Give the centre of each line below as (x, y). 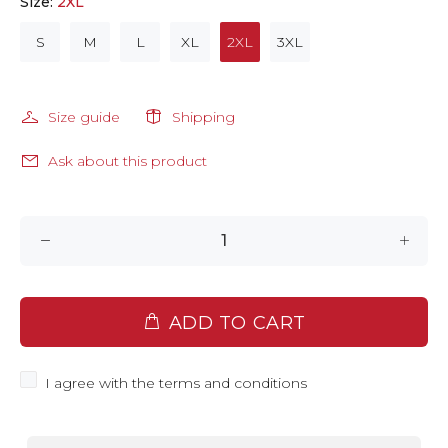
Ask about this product (127, 161)
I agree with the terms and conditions (176, 383)
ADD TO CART (237, 323)
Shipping (203, 117)
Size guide (84, 117)
